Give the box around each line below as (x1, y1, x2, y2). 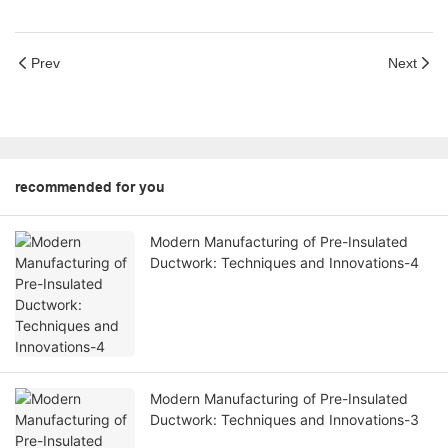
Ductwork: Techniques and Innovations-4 (150, 254, 419, 272)
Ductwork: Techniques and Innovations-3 (150, 411, 419, 429)
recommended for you (15, 179, 165, 196)
